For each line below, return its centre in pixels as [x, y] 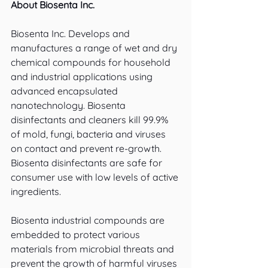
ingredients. [36, 191]
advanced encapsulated [66, 91]
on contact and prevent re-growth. [87, 148]
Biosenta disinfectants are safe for [88, 163]
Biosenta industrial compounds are [89, 220]
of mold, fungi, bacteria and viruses [89, 134]
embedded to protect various [77, 234]
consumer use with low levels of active [96, 177]
